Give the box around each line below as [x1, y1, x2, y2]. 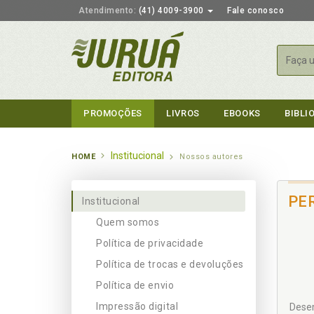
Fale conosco [227, 6, 284, 15]
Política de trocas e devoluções [96, 259, 244, 270]
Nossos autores [179, 152, 243, 161]
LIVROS [166, 108, 200, 118]
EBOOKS [224, 108, 261, 118]
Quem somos [96, 217, 160, 228]
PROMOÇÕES [83, 108, 142, 118]
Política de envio [96, 280, 175, 291]
